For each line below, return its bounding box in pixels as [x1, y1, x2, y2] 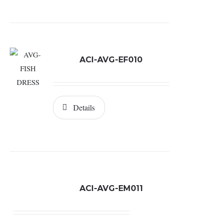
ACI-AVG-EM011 [79, 184, 143, 193]
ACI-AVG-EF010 [80, 55, 143, 64]
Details [73, 102, 95, 112]
